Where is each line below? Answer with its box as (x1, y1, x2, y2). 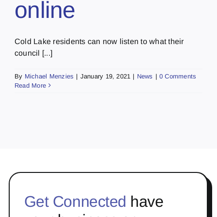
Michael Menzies (24, 72, 74, 80)
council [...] (15, 48, 53, 57)
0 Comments (159, 72, 197, 80)
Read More (15, 81, 46, 89)
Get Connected (24, 192, 126, 210)
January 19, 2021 (80, 72, 131, 80)
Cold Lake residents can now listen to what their (15, 37, 184, 46)
